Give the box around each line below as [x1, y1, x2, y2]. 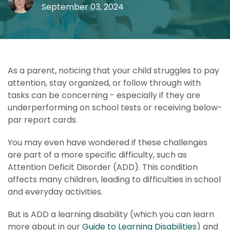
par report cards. [8, 114, 78, 126]
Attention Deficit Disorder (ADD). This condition [8, 161, 198, 173]
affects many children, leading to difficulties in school [8, 174, 221, 185]
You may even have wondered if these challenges [8, 137, 207, 148]
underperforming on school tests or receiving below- [8, 102, 222, 113]
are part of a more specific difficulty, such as [8, 149, 187, 161]
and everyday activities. [8, 186, 103, 198]
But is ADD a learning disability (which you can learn [8, 208, 214, 220]
